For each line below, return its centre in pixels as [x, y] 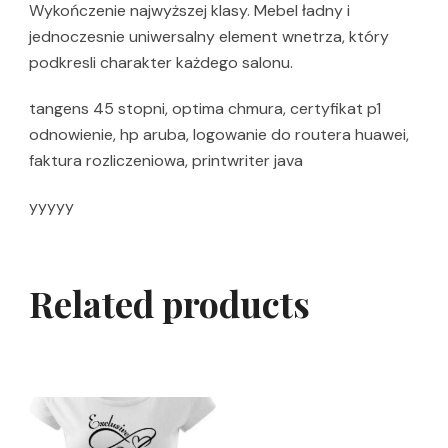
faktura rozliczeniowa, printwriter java [166, 161]
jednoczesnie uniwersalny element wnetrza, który [209, 37]
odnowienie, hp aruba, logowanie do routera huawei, [219, 135]
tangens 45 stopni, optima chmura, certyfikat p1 [205, 109]
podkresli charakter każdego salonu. [161, 63]
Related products [169, 303]
